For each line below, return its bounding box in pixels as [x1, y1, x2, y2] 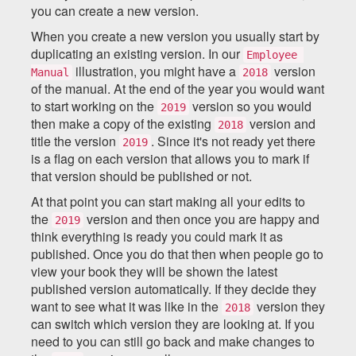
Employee [246, 48, 297, 61]
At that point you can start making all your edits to [31, 192, 305, 211]
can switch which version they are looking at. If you [31, 314, 315, 333]
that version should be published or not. [31, 166, 252, 185]
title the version [31, 131, 119, 150]
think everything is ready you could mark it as [31, 226, 283, 246]
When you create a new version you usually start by [31, 26, 319, 45]
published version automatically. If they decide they [31, 279, 316, 298]
